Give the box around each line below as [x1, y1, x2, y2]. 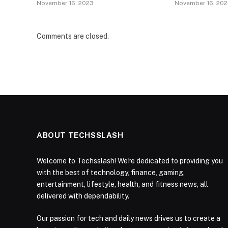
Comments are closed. [37, 32, 109, 41]
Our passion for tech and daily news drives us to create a [37, 214, 220, 223]
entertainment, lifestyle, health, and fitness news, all [37, 180, 208, 189]
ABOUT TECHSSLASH [37, 131, 124, 140]
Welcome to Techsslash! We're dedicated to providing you [37, 157, 223, 165]
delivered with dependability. [37, 192, 129, 201]
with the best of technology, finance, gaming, [37, 168, 185, 177]
